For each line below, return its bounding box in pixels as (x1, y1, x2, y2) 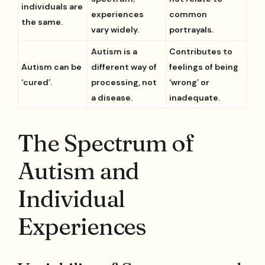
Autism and (18, 156, 140, 185)
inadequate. (169, 92, 221, 104)
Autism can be (21, 62, 82, 73)
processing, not (91, 77, 157, 88)
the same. (21, 17, 63, 28)
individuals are (21, 1, 83, 12)
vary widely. (91, 24, 140, 35)
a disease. (91, 92, 133, 104)
